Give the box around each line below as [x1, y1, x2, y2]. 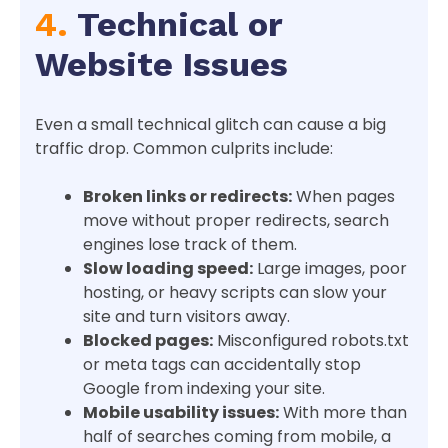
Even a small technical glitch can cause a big [35, 113, 386, 137]
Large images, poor [253, 257, 407, 281]
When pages [292, 185, 395, 209]
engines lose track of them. [83, 233, 297, 257]
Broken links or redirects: [83, 185, 292, 209]
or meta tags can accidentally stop [83, 353, 361, 377]
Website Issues [35, 44, 288, 85]
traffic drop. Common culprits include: [35, 137, 333, 161]
